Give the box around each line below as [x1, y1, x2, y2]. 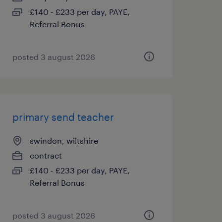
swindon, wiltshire [29, 136, 98, 145]
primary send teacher [12, 111, 114, 123]
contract [29, 151, 62, 160]
